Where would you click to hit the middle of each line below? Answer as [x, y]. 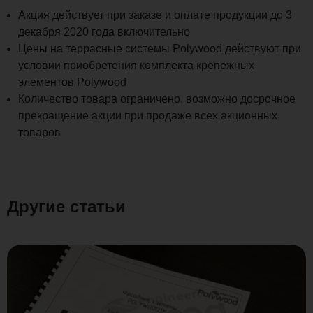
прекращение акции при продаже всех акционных [148, 115]
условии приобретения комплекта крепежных [136, 65]
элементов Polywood [72, 82]
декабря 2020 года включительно [104, 31]
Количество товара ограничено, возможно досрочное [157, 99]
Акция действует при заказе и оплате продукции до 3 [155, 15]
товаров [39, 132]
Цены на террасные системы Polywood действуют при [160, 48]
